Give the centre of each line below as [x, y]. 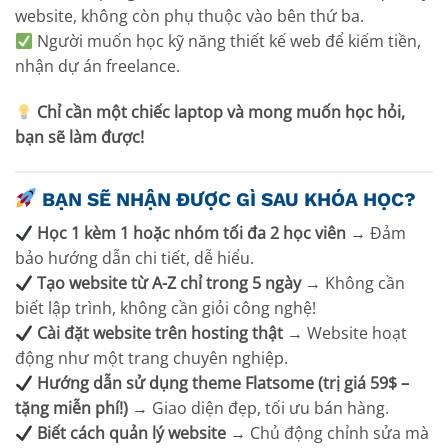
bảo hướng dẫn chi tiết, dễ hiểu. [134, 258]
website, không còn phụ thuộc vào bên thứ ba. [189, 16]
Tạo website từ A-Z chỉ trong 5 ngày [169, 283]
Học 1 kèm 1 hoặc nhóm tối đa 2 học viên [192, 233]
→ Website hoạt [345, 333]
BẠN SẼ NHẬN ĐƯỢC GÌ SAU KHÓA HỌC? [228, 199]
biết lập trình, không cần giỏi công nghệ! [165, 308]
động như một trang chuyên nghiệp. [151, 358]
